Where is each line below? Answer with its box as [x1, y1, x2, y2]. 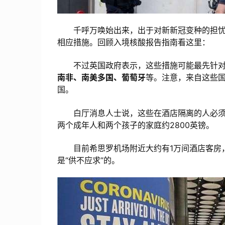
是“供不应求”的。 [57, 155, 120, 166]
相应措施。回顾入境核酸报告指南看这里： [57, 37, 210, 47]
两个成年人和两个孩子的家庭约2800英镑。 [57, 120, 214, 130]
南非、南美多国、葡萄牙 [57, 72, 146, 83]
